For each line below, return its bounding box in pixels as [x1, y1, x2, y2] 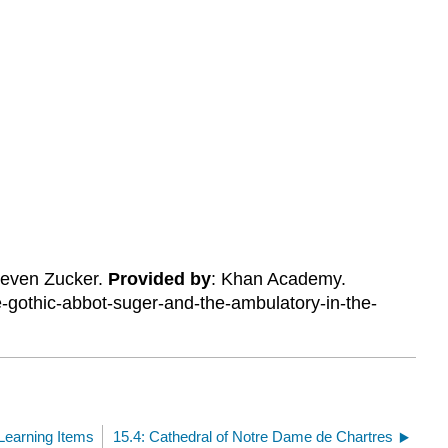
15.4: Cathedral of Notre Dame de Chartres [113, 427, 393, 445]
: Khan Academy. [210, 269, 346, 290]
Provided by [107, 269, 211, 290]
